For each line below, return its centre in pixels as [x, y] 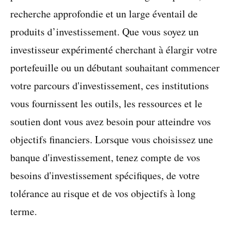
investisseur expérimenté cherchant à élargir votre [114, 50]
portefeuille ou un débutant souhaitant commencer [115, 68]
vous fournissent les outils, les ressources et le [106, 103]
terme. [24, 211]
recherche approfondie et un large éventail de [104, 14]
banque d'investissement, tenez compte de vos [105, 157]
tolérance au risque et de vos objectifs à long [103, 193]
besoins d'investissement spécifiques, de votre [105, 175]
